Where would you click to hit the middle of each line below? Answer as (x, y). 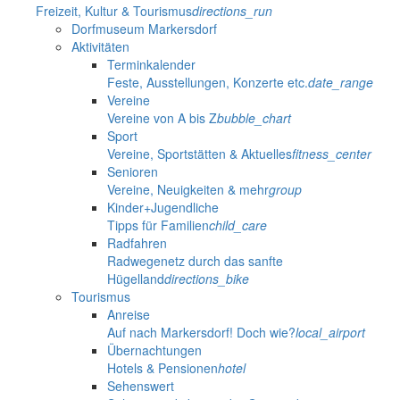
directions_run (232, 11)
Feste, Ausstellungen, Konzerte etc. (208, 83)
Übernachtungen (154, 350)
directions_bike (207, 279)
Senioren (133, 172)
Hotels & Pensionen (162, 368)
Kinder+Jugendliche (163, 208)
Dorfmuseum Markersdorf (144, 29)
